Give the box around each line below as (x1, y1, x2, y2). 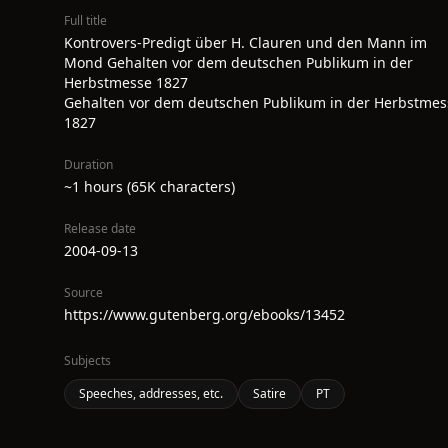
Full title (64, 12, 107, 29)
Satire (253, 385, 286, 402)
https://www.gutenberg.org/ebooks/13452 (64, 305, 345, 324)
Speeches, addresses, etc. (79, 385, 223, 402)
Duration (64, 156, 113, 173)
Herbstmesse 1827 (64, 73, 188, 92)
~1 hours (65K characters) (64, 177, 235, 196)
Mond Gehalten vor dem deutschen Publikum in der (64, 53, 413, 72)
